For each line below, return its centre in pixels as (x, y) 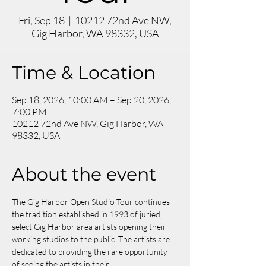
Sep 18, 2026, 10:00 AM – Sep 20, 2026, (91, 100)
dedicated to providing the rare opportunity (91, 251)
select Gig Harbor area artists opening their (90, 227)
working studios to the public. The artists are (92, 239)
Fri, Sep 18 (42, 20)
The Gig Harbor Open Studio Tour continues (92, 202)
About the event (84, 174)
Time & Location (84, 73)
